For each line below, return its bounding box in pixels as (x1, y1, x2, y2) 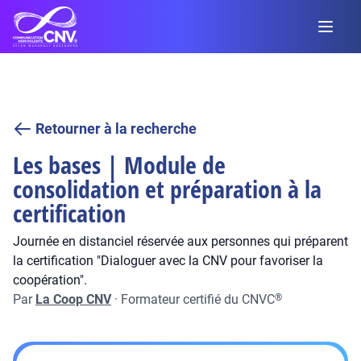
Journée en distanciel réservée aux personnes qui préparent (13, 234, 348, 249)
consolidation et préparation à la (13, 172, 322, 205)
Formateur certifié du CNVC (121, 292, 275, 307)
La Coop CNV (35, 292, 111, 307)
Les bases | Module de (13, 148, 226, 181)
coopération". (13, 272, 87, 288)
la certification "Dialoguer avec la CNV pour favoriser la (13, 253, 323, 268)
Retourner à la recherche (35, 120, 197, 137)
